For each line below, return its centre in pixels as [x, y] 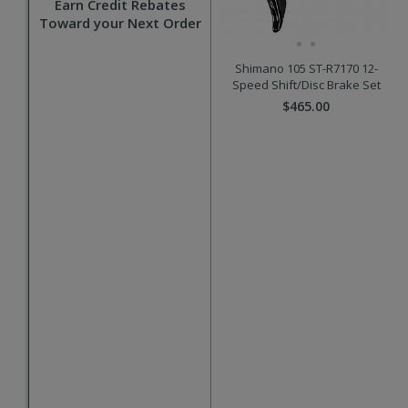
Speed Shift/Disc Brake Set [306, 85]
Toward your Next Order [120, 23]
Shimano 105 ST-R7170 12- [306, 69]
